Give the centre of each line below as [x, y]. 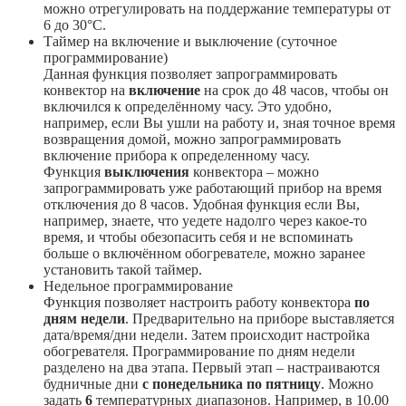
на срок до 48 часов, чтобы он [295, 90]
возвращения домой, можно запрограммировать [192, 139]
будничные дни [93, 383]
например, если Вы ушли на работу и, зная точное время [219, 122]
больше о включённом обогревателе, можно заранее [204, 253]
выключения [147, 171]
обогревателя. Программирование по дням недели [199, 351]
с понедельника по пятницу [232, 383]
